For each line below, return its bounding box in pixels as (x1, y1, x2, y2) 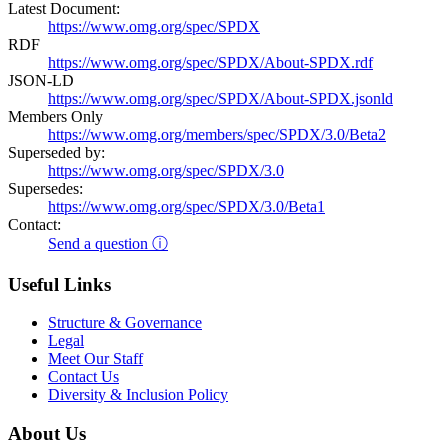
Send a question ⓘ (48, 234, 168, 252)
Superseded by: (8, 143, 105, 161)
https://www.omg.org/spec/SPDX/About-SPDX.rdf (48, 53, 373, 71)
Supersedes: (8, 179, 83, 197)
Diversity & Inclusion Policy (48, 386, 228, 404)
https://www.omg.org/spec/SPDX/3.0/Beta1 (48, 197, 325, 215)
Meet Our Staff (48, 350, 143, 368)
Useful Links (8, 273, 111, 295)
